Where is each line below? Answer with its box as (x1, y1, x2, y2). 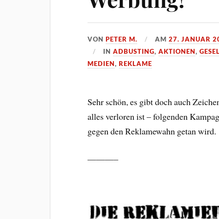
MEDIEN (88, 60, 115, 67)
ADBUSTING (113, 47, 155, 55)
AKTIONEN (158, 47, 196, 55)
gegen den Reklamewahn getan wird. (88, 125, 217, 137)
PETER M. (106, 35, 138, 43)
